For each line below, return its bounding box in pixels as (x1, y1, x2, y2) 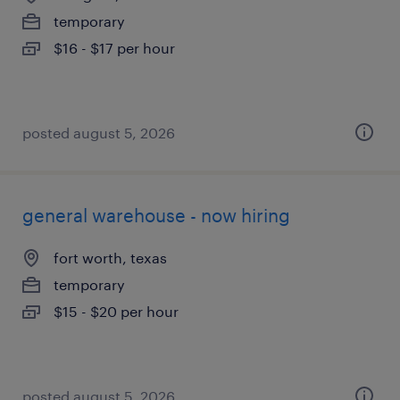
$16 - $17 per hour (54, 39, 175, 56)
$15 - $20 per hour (54, 303, 179, 320)
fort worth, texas (54, 249, 167, 266)
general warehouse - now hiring (22, 204, 290, 226)
